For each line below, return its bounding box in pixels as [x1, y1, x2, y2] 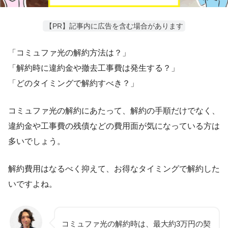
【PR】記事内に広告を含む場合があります [45, 22, 183, 31]
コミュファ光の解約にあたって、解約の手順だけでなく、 [8, 106, 220, 116]
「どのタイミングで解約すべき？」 [8, 79, 138, 88]
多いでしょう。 [8, 137, 67, 146]
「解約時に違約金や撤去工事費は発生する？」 [8, 64, 181, 73]
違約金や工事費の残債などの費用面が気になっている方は [8, 122, 220, 131]
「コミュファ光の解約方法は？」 [8, 48, 132, 58]
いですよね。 [8, 180, 57, 189]
